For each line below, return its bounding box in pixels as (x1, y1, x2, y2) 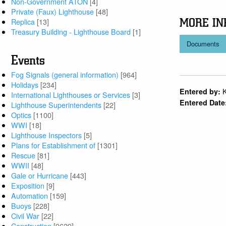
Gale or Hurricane (11, 170, 69, 181)
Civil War (11, 210, 40, 221)
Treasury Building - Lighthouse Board (11, 26, 131, 37)
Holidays (11, 79, 39, 90)
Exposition (11, 180, 45, 191)
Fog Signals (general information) (11, 69, 119, 80)
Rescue (11, 150, 36, 161)
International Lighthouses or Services (11, 89, 131, 100)
